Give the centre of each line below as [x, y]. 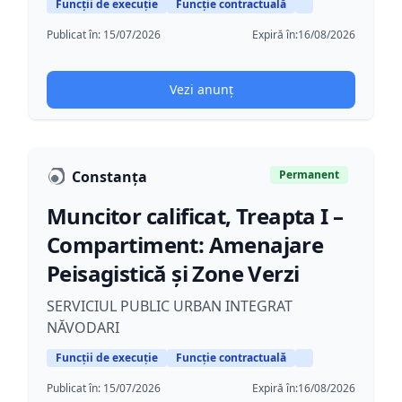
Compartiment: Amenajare [185, 245]
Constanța [109, 177]
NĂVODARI [83, 328]
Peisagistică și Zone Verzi [173, 273]
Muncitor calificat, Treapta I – [195, 216]
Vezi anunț [201, 89]
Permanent [309, 175]
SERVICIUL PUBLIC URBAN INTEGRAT [170, 306]
